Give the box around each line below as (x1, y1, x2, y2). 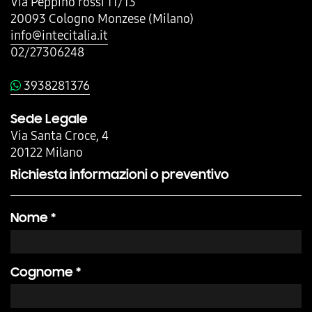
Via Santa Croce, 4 (10, 126, 109, 144)
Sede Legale (10, 110, 88, 127)
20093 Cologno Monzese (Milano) (10, 9, 194, 27)
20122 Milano (10, 143, 83, 161)
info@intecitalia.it (10, 26, 108, 44)
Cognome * (10, 263, 81, 280)
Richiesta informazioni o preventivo (10, 166, 229, 182)
